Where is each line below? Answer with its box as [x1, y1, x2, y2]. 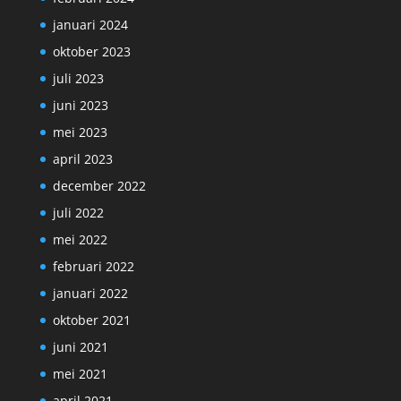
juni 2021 [52, 338, 108, 356]
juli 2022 [52, 204, 104, 222]
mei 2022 [52, 231, 107, 249]
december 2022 [52, 177, 146, 195]
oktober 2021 [52, 311, 131, 329]
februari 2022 [52, 258, 134, 276]
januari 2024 [52, 16, 128, 34]
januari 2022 [52, 285, 128, 303]
